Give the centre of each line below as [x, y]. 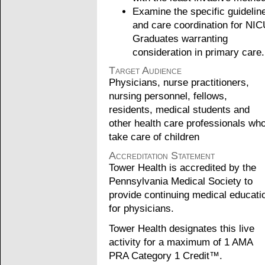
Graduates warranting [180, 38]
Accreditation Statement [162, 155]
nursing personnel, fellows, [168, 96]
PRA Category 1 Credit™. [166, 256]
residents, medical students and [179, 110]
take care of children [154, 137]
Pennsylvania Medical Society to [181, 181]
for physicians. [141, 208]
